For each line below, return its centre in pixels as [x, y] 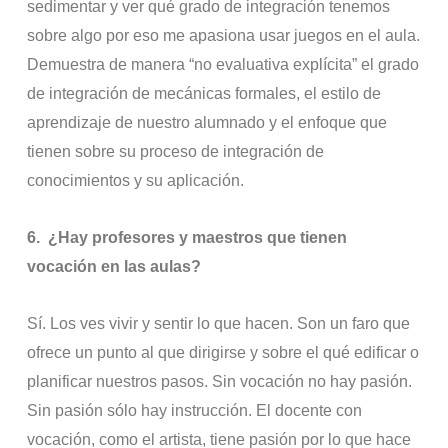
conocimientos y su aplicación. [136, 181]
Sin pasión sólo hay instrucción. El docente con [195, 411]
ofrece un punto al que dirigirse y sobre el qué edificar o [223, 353]
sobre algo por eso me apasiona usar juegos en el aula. [224, 36]
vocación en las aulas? [114, 267]
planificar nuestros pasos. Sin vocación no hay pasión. [220, 382]
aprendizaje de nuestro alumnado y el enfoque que [207, 123]
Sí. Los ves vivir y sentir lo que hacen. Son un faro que [219, 324]
